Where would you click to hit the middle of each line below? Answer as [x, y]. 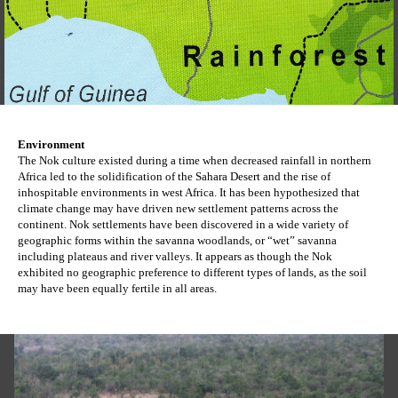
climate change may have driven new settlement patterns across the [178, 208]
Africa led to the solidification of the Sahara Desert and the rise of [174, 176]
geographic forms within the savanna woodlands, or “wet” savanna [177, 240]
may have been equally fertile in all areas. [120, 288]
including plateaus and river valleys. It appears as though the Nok [175, 256]
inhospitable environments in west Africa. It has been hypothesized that [189, 192]
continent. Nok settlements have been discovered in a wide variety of [183, 224]
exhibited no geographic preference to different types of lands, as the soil [192, 272]
